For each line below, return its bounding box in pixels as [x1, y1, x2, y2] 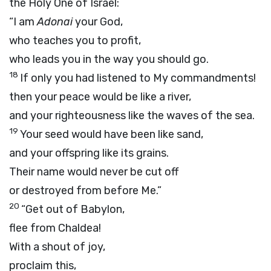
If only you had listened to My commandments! [20, 71, 256, 85]
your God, [73, 15, 123, 28]
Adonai [37, 15, 73, 28]
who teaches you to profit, [9, 34, 141, 47]
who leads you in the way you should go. [9, 53, 209, 66]
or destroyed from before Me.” [9, 184, 162, 197]
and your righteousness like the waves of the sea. [9, 109, 255, 122]
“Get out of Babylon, [21, 203, 125, 216]
